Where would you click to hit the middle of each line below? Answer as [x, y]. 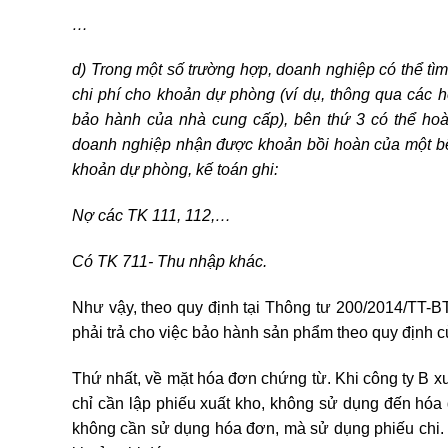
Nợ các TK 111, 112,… [151, 216]
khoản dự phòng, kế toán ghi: [175, 170]
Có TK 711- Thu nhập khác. [169, 261]
